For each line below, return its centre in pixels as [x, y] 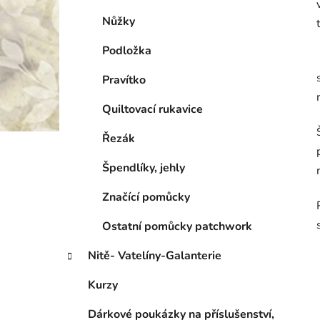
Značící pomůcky [146, 197]
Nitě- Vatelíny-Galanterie [155, 256]
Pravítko [124, 80]
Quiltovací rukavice [152, 110]
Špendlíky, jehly [144, 168]
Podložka [127, 51]
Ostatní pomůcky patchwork [177, 227]
